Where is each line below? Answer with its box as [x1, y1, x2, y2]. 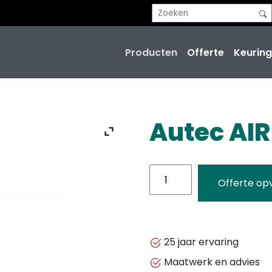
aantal [149, 214, 180, 229]
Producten [125, 45, 178, 59]
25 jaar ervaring [161, 235, 239, 250]
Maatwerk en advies [161, 255, 260, 270]
